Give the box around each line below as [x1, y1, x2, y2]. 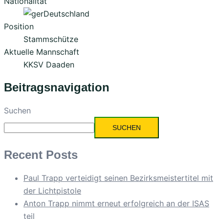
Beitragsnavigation [4, 80, 109, 94]
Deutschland [44, 9, 89, 19]
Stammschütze [23, 34, 78, 44]
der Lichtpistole [23, 185, 81, 196]
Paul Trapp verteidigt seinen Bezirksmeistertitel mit [23, 173, 213, 183]
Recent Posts [4, 148, 78, 161]
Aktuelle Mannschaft [4, 47, 79, 57]
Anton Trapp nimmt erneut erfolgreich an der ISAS [23, 198, 209, 208]
